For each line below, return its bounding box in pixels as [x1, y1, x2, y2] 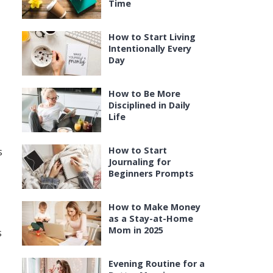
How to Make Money [108, 201, 200, 213]
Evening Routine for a [108, 258, 205, 269]
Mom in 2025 [108, 224, 163, 236]
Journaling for [108, 156, 171, 168]
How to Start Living [108, 31, 196, 43]
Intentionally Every [108, 43, 191, 54]
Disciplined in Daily [108, 99, 190, 111]
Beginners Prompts [108, 168, 194, 179]
